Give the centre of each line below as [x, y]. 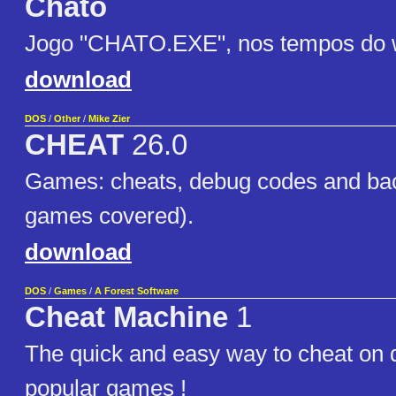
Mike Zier [109, 119]
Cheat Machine [126, 318]
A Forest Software [137, 291]
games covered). [109, 216]
